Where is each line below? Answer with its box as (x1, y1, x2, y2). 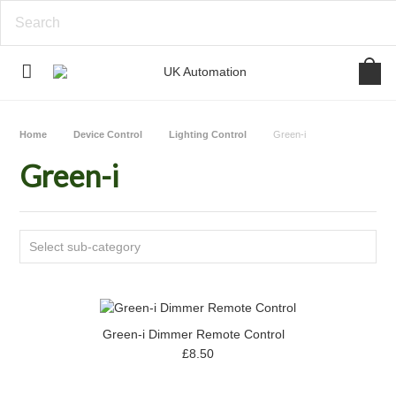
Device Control (73, 129, 143, 140)
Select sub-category (29, 240, 141, 254)
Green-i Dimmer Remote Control (103, 327, 285, 341)
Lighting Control (169, 129, 247, 140)
